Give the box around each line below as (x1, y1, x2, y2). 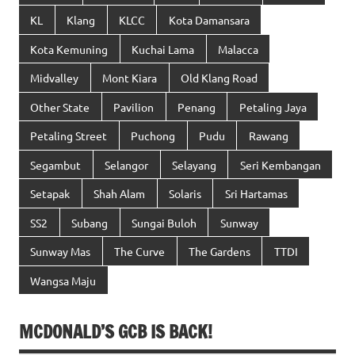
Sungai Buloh (131, 215, 197, 230)
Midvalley (30, 71, 79, 86)
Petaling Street (30, 128, 108, 143)
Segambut (30, 157, 82, 172)
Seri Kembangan (239, 157, 321, 172)
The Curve (114, 244, 166, 259)
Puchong (131, 128, 176, 143)
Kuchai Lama (132, 41, 195, 56)
